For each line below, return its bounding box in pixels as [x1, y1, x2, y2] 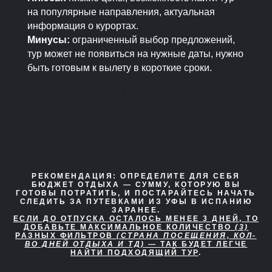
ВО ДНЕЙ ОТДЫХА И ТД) [24, 239, 145, 248]
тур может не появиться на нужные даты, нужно [27, 49, 243, 59]
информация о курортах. [27, 21, 138, 32]
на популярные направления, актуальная [27, 7, 215, 18]
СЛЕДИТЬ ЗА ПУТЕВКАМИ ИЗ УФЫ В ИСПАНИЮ [19, 197, 253, 206]
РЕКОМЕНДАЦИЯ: [32, 171, 117, 180]
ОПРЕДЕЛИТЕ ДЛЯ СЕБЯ [117, 171, 240, 180]
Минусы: [27, 35, 70, 46]
